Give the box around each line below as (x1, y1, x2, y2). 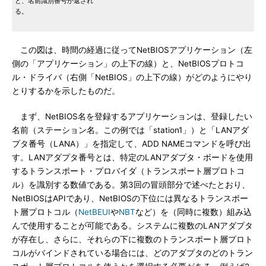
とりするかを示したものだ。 (12, 86, 120, 96)
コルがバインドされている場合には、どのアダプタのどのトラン (12, 248, 253, 258)
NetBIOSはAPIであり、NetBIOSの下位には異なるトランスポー (12, 194, 248, 203)
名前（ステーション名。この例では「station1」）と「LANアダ (12, 125, 249, 135)
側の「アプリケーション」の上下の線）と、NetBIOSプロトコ (12, 59, 244, 68)
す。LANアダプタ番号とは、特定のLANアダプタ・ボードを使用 (12, 153, 253, 162)
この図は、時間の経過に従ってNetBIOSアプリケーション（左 (12, 45, 252, 55)
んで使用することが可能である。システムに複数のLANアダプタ (12, 221, 253, 230)
